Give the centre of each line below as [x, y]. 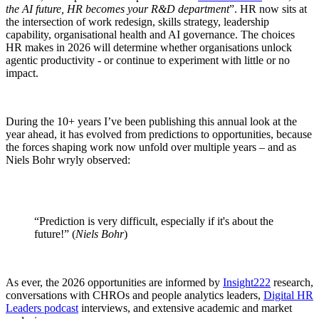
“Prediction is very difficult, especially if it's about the [154, 221]
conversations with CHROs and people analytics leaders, [135, 295]
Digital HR [288, 295]
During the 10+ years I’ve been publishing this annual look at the [151, 121]
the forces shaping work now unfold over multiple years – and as [151, 147]
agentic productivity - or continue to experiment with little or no [148, 60]
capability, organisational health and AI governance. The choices [150, 34]
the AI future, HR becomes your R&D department [117, 9]
